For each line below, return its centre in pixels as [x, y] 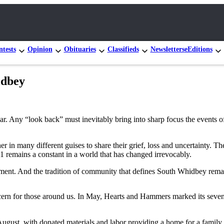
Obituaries [80, 49]
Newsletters [167, 49]
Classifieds [123, 49]
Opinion [40, 49]
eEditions [198, 49]
